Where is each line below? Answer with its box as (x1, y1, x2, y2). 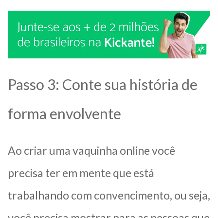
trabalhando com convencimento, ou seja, (8, 188, 210, 202)
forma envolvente (8, 104, 121, 122)
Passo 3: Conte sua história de (8, 75, 198, 93)
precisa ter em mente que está (8, 165, 154, 180)
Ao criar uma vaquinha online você (8, 143, 175, 157)
